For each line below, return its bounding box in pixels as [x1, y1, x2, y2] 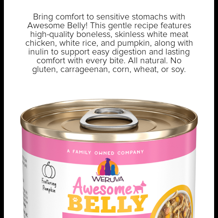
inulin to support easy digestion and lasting [28, 48, 190, 57]
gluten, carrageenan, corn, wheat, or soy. [32, 65, 186, 74]
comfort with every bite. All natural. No [36, 56, 182, 66]
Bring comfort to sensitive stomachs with [33, 13, 185, 22]
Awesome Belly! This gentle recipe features [27, 21, 191, 31]
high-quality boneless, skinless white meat [30, 30, 188, 39]
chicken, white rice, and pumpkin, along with [25, 39, 193, 48]
